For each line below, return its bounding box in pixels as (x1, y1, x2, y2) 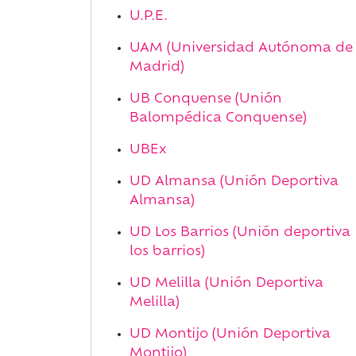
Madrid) (130, 61, 184, 74)
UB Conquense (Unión (130, 93, 282, 106)
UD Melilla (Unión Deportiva (130, 277, 323, 290)
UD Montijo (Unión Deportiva (130, 328, 331, 341)
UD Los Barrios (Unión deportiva (130, 226, 350, 239)
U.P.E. (130, 10, 168, 23)
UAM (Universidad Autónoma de (130, 42, 353, 55)
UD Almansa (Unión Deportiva (130, 176, 339, 188)
